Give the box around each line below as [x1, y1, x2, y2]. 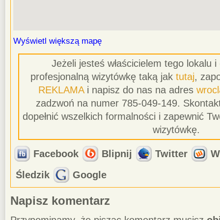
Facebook [33, 148, 79, 159]
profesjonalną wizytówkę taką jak [30, 71, 176, 82]
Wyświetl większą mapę [13, 36, 102, 46]
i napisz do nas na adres [84, 84, 196, 95]
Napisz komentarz [10, 194, 110, 208]
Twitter [155, 148, 188, 159]
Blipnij [102, 148, 132, 159]
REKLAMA [38, 84, 84, 95]
